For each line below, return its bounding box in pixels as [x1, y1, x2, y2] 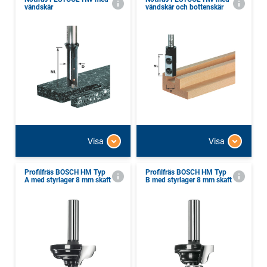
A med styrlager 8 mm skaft [24, 176, 111, 185]
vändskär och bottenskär [145, 3, 223, 12]
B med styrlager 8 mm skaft [145, 176, 232, 185]
